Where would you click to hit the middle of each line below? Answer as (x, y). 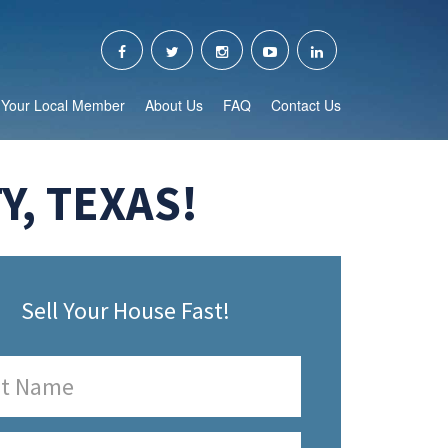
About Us (174, 105)
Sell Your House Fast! (125, 310)
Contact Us (306, 105)
